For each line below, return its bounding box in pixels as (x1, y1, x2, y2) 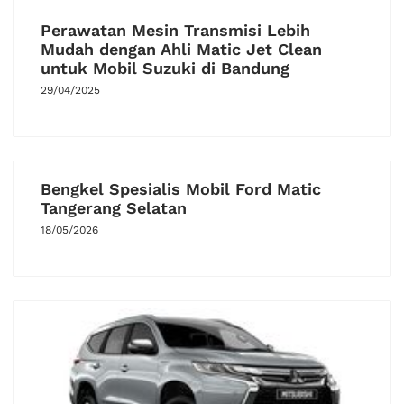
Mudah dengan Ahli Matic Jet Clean (41, 40, 322, 60)
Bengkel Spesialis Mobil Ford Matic (41, 179, 321, 199)
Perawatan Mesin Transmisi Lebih (41, 21, 310, 41)
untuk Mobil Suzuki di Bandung (41, 59, 289, 78)
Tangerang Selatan (41, 198, 187, 218)
